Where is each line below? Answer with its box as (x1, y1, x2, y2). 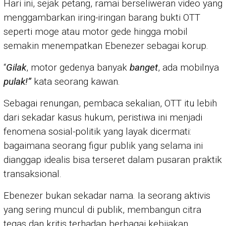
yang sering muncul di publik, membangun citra (4, 204, 201, 216)
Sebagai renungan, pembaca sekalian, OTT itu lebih (4, 97, 217, 109)
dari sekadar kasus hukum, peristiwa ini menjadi (4, 111, 202, 124)
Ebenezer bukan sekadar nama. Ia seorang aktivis (4, 190, 210, 202)
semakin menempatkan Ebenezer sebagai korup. (4, 40, 208, 52)
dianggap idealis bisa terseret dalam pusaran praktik (4, 154, 222, 166)
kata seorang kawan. (31, 76, 120, 88)
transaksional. (4, 168, 62, 180)
